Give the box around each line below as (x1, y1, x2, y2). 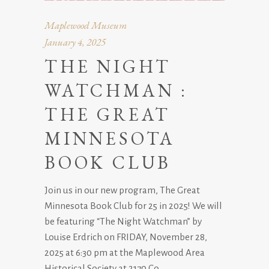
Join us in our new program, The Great (44, 184, 200, 195)
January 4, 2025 (44, 35, 106, 49)
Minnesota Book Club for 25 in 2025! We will (44, 200, 222, 211)
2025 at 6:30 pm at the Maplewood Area (44, 247, 205, 258)
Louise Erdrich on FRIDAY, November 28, (44, 231, 207, 242)
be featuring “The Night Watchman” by (44, 216, 202, 226)
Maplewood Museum (44, 18, 127, 32)
